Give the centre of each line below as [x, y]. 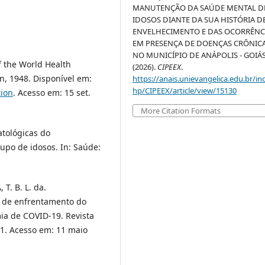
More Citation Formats [181, 111]
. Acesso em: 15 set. [52, 93]
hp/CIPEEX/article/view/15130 [185, 91]
